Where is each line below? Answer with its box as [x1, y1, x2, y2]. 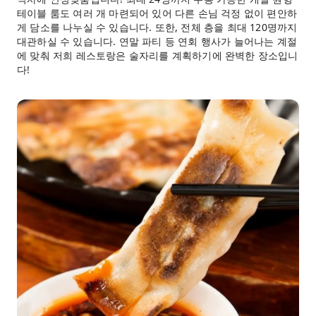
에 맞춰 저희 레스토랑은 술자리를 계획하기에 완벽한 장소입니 [17, 49, 298, 62]
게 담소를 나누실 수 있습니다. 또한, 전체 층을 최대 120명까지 [17, 20, 298, 34]
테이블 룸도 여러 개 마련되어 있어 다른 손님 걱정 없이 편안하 [17, 6, 297, 20]
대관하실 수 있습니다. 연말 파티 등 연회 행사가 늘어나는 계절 [17, 35, 297, 48]
